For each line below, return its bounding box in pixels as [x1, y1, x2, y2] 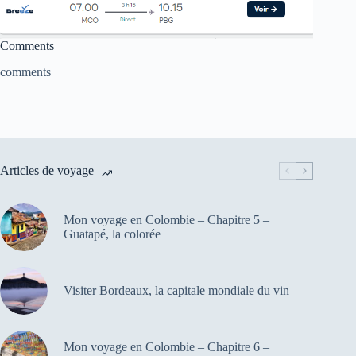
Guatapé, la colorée [64, 227, 161, 242]
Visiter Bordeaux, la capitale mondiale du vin [64, 284, 289, 298]
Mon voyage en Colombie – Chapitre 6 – [64, 340, 269, 354]
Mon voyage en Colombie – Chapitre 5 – [64, 213, 269, 227]
